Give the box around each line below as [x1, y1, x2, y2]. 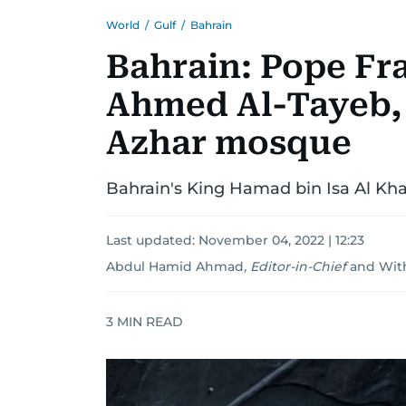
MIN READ [113, 313, 183, 330]
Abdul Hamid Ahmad [106, 258, 244, 275]
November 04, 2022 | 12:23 [198, 232, 364, 248]
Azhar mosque [106, 124, 352, 162]
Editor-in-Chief [250, 258, 346, 275]
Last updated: [106, 232, 198, 248]
